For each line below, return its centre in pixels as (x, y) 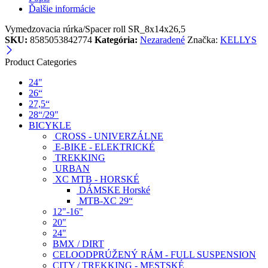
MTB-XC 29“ (105, 201)
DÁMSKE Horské (113, 190)
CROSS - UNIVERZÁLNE (108, 136)
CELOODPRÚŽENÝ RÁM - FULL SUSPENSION (154, 255)
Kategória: (116, 40)
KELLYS (238, 40)
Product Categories (41, 62)
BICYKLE (50, 126)
